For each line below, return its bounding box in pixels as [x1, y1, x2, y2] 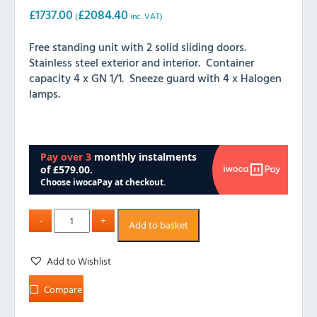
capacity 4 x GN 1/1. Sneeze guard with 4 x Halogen [29, 69, 282, 86]
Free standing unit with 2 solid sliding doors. [29, 38, 249, 55]
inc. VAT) [128, 9, 163, 22]
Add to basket [128, 217, 188, 233]
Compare [44, 281, 83, 296]
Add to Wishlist [47, 253, 111, 268]
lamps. [29, 84, 60, 102]
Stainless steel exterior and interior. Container [29, 53, 254, 71]
